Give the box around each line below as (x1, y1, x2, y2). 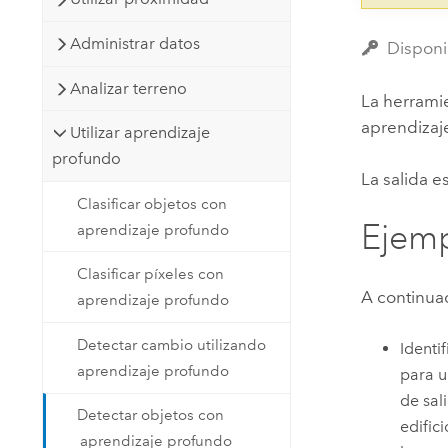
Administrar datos (70, 33, 201, 53)
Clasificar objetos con (77, 194, 228, 213)
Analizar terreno (70, 78, 188, 98)
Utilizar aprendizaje (70, 123, 211, 143)
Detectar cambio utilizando (77, 335, 267, 354)
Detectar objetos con (77, 406, 225, 425)
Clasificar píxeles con (77, 265, 225, 284)
